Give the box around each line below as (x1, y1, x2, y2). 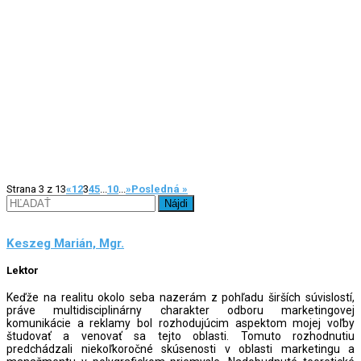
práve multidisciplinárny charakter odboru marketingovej (6, 303, 355, 317)
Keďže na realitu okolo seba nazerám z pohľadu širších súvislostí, (6, 290, 355, 304)
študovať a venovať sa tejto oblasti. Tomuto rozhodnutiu (6, 329, 355, 342)
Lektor (6, 264, 39, 277)
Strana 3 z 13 (6, 182, 66, 195)
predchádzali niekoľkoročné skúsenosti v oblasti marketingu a (6, 342, 355, 355)
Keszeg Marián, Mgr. (6, 236, 124, 251)
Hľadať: (6, 193, 40, 206)
